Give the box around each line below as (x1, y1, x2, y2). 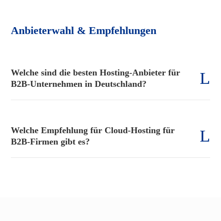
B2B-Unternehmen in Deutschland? (11, 78, 147, 89)
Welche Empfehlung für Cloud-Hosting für (11, 125, 175, 135)
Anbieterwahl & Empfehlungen (11, 24, 157, 37)
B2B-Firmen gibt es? (11, 136, 90, 147)
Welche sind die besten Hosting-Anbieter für (11, 67, 181, 77)
